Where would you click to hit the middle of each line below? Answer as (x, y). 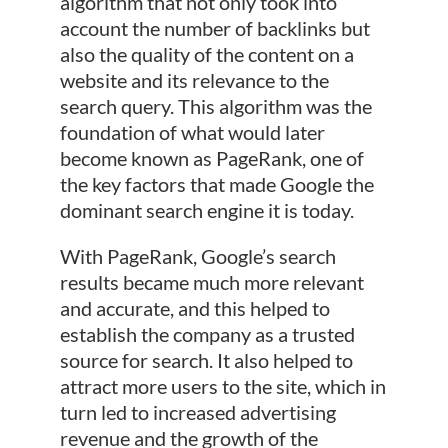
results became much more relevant (211, 282)
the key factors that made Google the (216, 184)
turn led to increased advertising (197, 412)
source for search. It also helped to (206, 360)
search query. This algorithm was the (215, 106)
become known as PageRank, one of (211, 158)
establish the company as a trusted (207, 334)
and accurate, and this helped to (194, 308)
